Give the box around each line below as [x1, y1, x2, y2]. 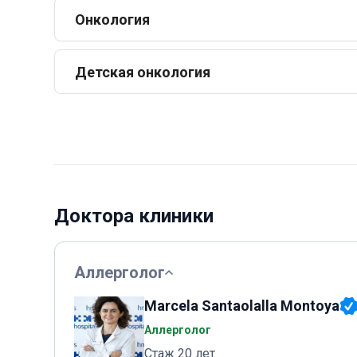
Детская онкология [75, 63, 210, 80]
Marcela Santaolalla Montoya [144, 297, 339, 314]
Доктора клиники [54, 205, 214, 227]
